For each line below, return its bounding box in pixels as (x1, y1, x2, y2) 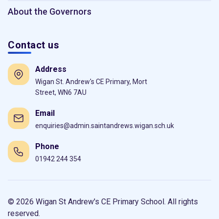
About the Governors (8, 6, 91, 17)
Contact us (8, 39, 59, 51)
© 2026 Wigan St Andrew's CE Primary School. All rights (8, 197, 198, 206)
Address (35, 64, 66, 74)
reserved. (8, 208, 40, 218)
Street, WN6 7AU (35, 88, 87, 96)
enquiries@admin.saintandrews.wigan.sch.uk (35, 121, 174, 130)
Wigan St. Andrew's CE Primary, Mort (35, 77, 147, 86)
